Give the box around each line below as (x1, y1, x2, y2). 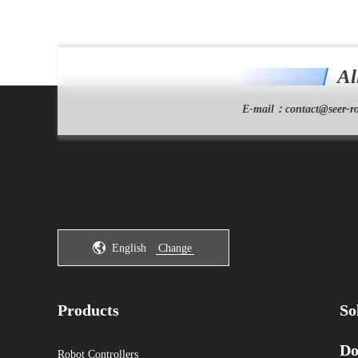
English (112, 241, 146, 254)
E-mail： (241, 103, 285, 115)
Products (58, 301, 119, 319)
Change (158, 241, 192, 254)
